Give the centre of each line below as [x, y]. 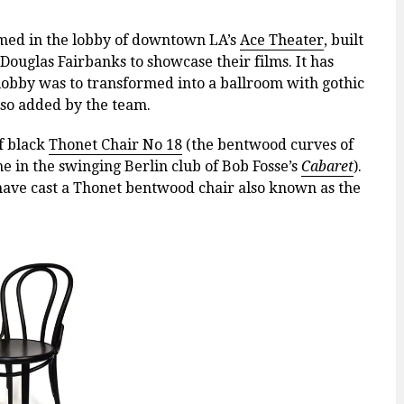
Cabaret [327, 166]
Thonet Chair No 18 [115, 144]
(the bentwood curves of [268, 144]
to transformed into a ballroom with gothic [215, 83]
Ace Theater [282, 40]
